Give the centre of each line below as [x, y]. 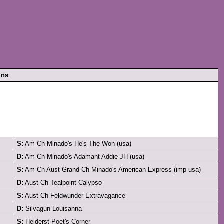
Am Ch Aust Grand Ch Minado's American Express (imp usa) [112, 170]
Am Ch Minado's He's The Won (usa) [77, 144]
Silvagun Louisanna [53, 209]
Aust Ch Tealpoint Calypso [63, 183]
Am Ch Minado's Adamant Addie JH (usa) [84, 157]
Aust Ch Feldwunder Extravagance [74, 196]
